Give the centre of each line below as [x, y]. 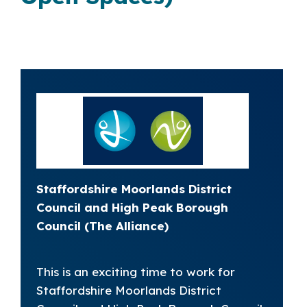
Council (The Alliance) [103, 226]
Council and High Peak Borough [133, 207]
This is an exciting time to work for [136, 272]
